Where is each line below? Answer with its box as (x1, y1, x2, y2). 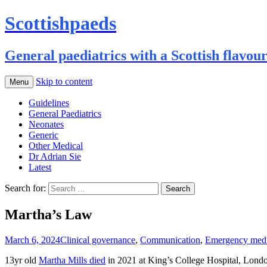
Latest (29, 162, 51, 172)
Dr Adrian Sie (29, 151, 81, 162)
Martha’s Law (5, 206, 92, 222)
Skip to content (36, 76, 92, 86)
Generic (29, 129, 58, 140)
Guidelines (29, 97, 69, 108)
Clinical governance (60, 234, 135, 245)
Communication (140, 234, 200, 245)
